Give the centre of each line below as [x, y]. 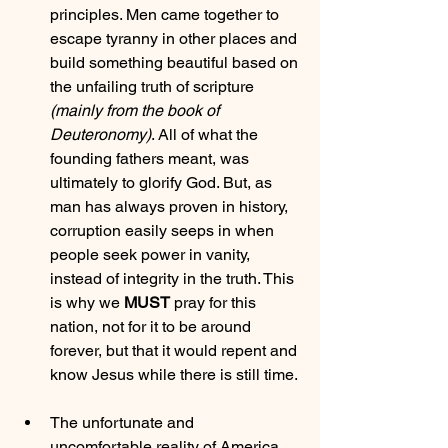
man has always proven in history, [171, 206]
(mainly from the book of [136, 110]
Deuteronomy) [100, 134]
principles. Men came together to [166, 14]
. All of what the [206, 134]
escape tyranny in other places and [175, 38]
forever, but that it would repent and [175, 350]
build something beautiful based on [176, 62]
